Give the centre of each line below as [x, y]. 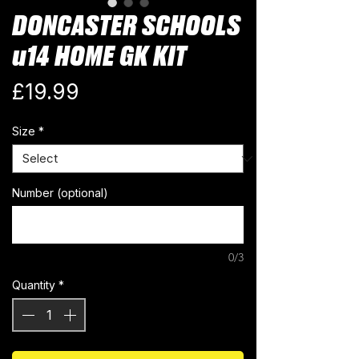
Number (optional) [60, 193]
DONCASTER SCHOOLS [126, 28]
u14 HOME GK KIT [99, 58]
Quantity [34, 285]
